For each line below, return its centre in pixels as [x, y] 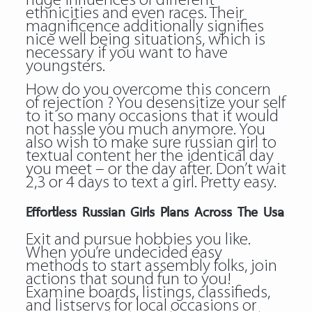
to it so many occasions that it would [152, 117]
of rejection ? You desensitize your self [155, 103]
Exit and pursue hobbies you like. [138, 240]
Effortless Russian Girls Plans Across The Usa [155, 211]
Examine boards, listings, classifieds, [148, 293]
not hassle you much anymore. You [145, 130]
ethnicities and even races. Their [134, 14]
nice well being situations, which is [145, 40]
